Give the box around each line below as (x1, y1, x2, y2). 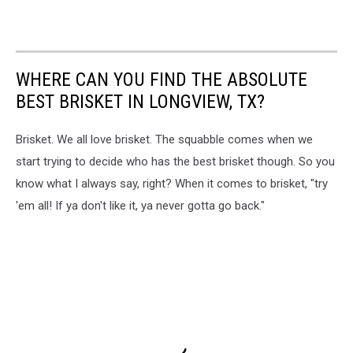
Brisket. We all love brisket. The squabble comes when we (16, 132, 313, 147)
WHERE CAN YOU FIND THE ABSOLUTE (16, 69, 307, 91)
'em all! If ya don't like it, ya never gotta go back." (16, 199, 265, 214)
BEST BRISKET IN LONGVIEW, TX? (16, 91, 265, 113)
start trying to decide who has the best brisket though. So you (16, 154, 335, 169)
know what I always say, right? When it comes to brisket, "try (16, 176, 328, 191)
